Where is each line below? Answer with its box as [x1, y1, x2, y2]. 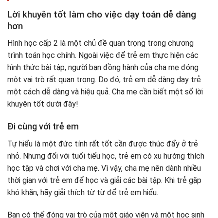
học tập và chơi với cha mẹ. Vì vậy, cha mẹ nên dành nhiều [7, 163, 201, 173]
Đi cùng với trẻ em [7, 121, 79, 132]
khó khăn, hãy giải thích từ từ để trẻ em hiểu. [7, 188, 158, 198]
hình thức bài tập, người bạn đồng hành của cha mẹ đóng [7, 62, 199, 72]
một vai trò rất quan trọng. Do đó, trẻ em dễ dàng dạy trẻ [7, 74, 201, 84]
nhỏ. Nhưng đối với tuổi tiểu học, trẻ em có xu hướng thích [7, 151, 204, 161]
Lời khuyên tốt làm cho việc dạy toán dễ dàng [7, 9, 196, 20]
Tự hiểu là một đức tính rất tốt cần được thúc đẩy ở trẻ [7, 139, 198, 149]
